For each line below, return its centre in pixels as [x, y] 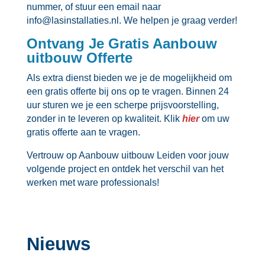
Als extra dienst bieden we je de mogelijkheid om [129, 77]
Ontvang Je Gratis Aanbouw [122, 43]
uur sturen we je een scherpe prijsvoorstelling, [122, 105]
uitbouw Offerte [79, 57]
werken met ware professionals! [93, 182]
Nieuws [58, 244]
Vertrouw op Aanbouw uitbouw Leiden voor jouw [127, 155]
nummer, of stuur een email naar [93, 7]
